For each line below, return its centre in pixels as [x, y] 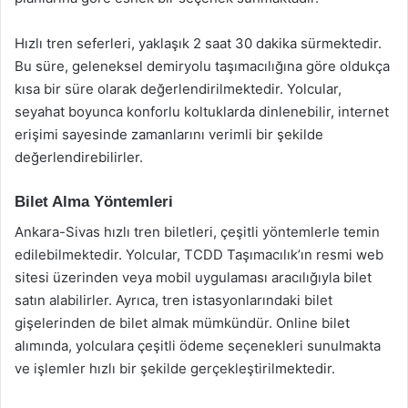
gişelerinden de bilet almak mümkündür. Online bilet [182, 322]
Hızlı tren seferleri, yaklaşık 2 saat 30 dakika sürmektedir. [198, 43]
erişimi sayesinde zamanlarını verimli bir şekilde [169, 134]
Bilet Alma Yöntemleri [94, 202]
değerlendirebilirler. [79, 157]
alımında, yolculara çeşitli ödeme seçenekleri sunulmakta [198, 345]
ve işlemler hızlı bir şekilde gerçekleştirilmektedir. [175, 368]
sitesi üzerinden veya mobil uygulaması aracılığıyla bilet [193, 277]
